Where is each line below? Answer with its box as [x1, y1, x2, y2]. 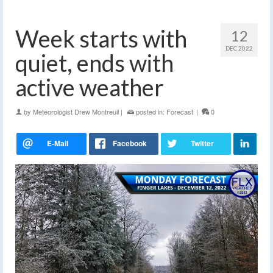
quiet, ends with [15, 49, 174, 77]
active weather [15, 73, 164, 102]
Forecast [166, 107, 193, 117]
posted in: [134, 107, 166, 117]
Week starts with [15, 24, 187, 53]
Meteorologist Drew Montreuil [33, 107, 119, 117]
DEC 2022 [225, 44, 253, 52]
